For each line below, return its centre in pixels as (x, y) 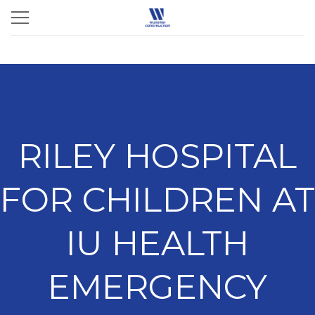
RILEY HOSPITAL (157, 156)
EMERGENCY (157, 287)
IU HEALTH (157, 243)
